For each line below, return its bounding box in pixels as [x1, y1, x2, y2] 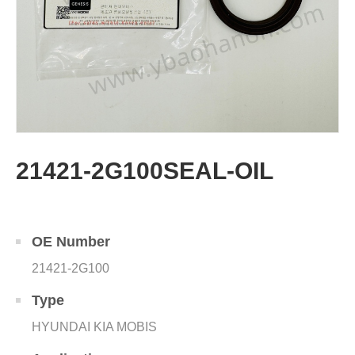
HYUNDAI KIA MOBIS [32, 320, 157, 334]
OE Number [32, 234, 110, 250]
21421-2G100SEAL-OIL [16, 158, 273, 184]
